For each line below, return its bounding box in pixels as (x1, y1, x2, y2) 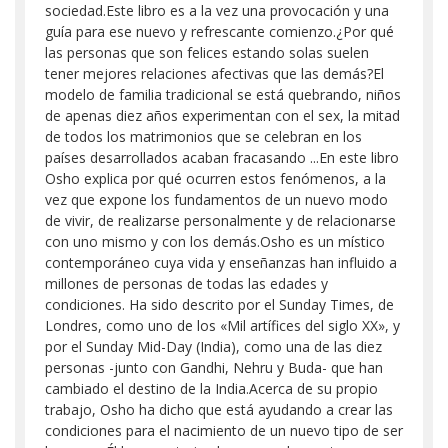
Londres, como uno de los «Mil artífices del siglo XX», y (45, 316, 400, 335)
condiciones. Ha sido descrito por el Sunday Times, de (45, 295, 394, 314)
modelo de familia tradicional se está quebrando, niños (45, 85, 401, 104)
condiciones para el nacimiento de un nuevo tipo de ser (45, 421, 403, 440)
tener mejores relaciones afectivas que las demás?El (45, 64, 384, 83)
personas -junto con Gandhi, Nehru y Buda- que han (45, 358, 383, 377)
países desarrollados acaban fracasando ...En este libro (45, 148, 399, 167)
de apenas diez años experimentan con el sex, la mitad (45, 106, 400, 125)
